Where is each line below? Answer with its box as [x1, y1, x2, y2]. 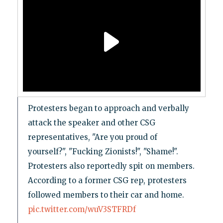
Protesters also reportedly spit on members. [27, 161, 195, 171]
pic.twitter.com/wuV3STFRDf [27, 205, 136, 215]
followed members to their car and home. [27, 190, 184, 200]
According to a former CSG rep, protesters [27, 176, 187, 186]
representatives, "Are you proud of [27, 132, 157, 142]
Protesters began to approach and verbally [27, 104, 189, 113]
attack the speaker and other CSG [27, 118, 155, 128]
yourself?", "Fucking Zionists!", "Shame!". [27, 147, 178, 157]
